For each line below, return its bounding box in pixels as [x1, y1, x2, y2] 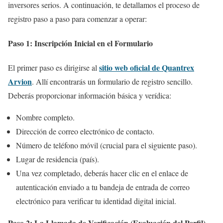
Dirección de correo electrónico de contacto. [16, 126, 154, 137]
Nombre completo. [16, 112, 75, 123]
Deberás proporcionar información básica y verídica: [8, 90, 171, 101]
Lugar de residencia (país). [16, 154, 99, 165]
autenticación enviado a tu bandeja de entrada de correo [16, 182, 190, 193]
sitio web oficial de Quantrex [99, 62, 194, 74]
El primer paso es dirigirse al [8, 62, 99, 73]
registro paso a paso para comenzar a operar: [8, 13, 147, 24]
